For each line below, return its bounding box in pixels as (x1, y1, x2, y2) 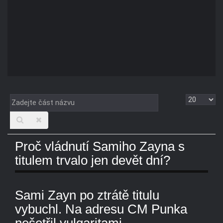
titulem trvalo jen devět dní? (15, 153, 170, 168)
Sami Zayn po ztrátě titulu (15, 187, 159, 203)
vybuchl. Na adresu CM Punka (15, 201, 187, 217)
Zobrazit (186, 96, 217, 105)
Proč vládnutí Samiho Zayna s (15, 139, 185, 154)
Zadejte (10, 96, 38, 105)
